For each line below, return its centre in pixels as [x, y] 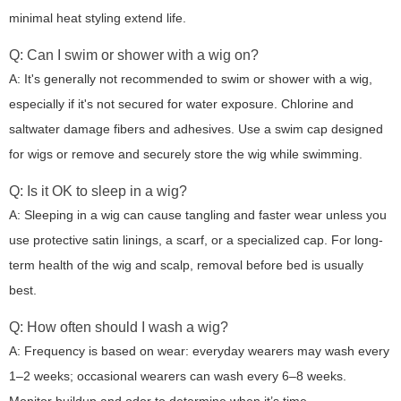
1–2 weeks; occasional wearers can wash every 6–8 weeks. [178, 376]
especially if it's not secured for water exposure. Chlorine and [181, 104]
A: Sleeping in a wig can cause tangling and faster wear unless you [198, 215]
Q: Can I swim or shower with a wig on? [134, 55]
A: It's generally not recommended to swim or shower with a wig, [191, 79]
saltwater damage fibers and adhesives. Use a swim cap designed [196, 129]
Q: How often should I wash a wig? [119, 328]
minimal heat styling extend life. [98, 18]
